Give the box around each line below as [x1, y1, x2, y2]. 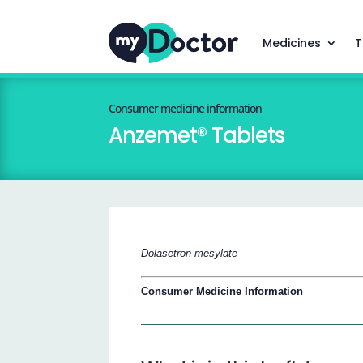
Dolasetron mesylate [141, 246, 238, 259]
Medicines [262, 35, 321, 51]
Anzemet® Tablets [109, 121, 285, 151]
